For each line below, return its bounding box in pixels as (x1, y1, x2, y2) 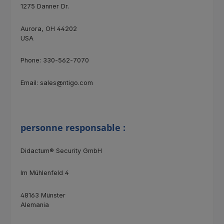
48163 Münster (20, 191, 65, 199)
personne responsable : (20, 121, 125, 134)
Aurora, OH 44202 (20, 24, 77, 32)
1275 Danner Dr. (20, 2, 69, 10)
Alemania (20, 200, 49, 208)
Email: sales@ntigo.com (20, 78, 93, 86)
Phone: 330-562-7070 (20, 56, 89, 64)
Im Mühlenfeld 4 (20, 169, 69, 177)
